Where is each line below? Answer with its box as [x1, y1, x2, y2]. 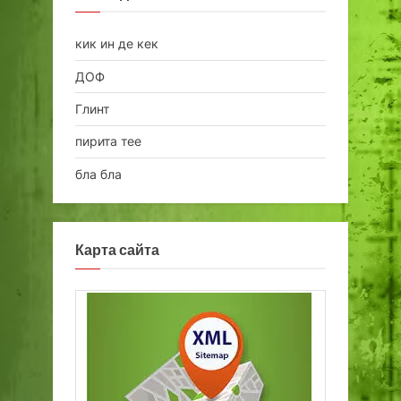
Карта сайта [75, 242, 159, 259]
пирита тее [75, 133, 141, 149]
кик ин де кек [75, 36, 158, 52]
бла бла [75, 166, 122, 182]
